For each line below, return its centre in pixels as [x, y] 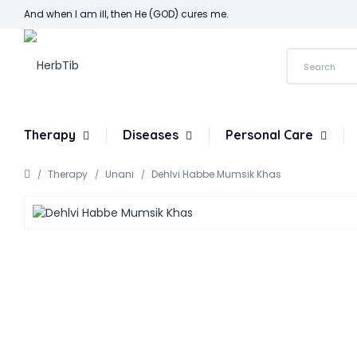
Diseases [152, 135]
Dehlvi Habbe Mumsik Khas [216, 174]
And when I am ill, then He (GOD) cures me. [126, 14]
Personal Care [271, 135]
